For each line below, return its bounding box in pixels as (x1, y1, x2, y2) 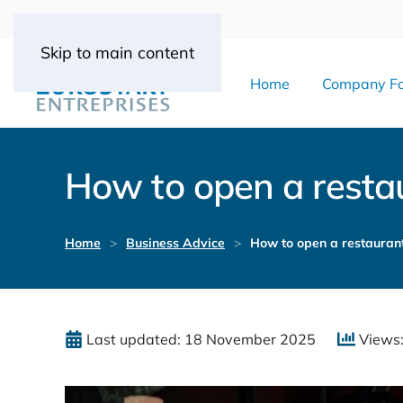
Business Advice (126, 235, 225, 252)
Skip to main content (40, 42, 194, 63)
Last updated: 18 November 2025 (86, 330, 319, 349)
